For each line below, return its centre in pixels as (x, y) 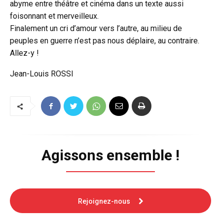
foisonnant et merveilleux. (54, 16)
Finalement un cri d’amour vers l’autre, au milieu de (96, 29)
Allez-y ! (24, 53)
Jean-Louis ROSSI (42, 74)
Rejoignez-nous (105, 202)
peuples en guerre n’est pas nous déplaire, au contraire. (105, 41)
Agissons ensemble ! (110, 155)
